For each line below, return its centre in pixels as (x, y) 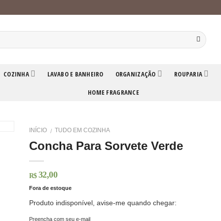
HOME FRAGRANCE (113, 92)
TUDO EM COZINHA (83, 130)
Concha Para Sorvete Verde (106, 146)
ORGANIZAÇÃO (135, 74)
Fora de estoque (50, 188)
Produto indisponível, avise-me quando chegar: (103, 203)
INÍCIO (38, 130)
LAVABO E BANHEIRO (75, 74)
